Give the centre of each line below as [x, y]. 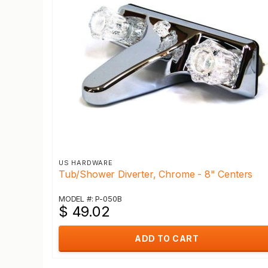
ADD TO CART [167, 238]
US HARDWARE [86, 163]
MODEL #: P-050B [90, 199]
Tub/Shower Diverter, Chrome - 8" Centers [156, 174]
